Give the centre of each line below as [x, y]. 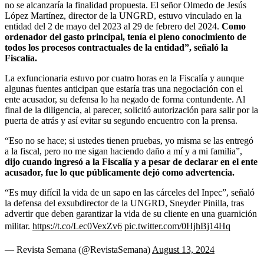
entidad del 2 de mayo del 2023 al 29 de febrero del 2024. [113, 26]
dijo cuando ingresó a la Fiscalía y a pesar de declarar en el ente [131, 161]
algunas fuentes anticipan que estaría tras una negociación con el [124, 88]
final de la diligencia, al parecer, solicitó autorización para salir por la [131, 110]
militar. [19, 226]
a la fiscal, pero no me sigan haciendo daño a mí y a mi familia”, [123, 151]
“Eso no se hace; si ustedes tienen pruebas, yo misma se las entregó [129, 140]
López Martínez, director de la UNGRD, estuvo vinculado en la [123, 15]
